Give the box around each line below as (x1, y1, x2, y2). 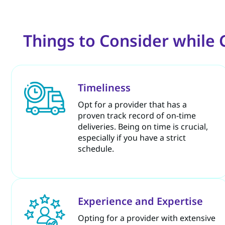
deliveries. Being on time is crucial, (78, 121, 208, 132)
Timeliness (78, 80, 131, 94)
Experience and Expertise (78, 194, 203, 208)
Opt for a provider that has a (78, 98, 187, 110)
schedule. (78, 143, 115, 154)
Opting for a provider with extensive (78, 212, 216, 223)
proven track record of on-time (78, 109, 196, 121)
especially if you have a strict (78, 132, 186, 143)
